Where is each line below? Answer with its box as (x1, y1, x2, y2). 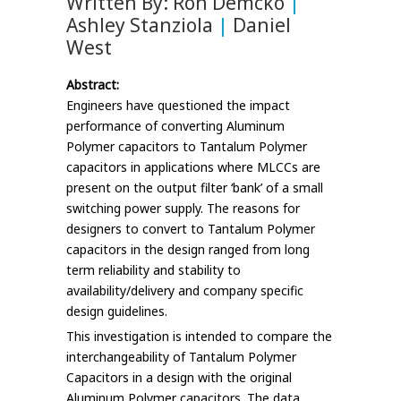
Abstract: (66, 76, 119, 93)
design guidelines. (66, 303, 167, 320)
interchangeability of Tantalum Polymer (66, 348, 296, 365)
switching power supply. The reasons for (66, 200, 300, 217)
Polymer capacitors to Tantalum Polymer (66, 138, 307, 155)
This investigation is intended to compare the (66, 328, 332, 345)
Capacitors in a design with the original (66, 369, 292, 386)
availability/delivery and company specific (66, 282, 303, 299)
